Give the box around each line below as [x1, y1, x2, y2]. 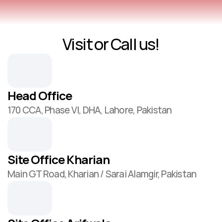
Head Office [7, 87, 72, 104]
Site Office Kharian [7, 151, 110, 167]
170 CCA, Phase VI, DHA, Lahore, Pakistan [7, 104, 172, 116]
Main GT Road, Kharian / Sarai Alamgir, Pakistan [7, 167, 197, 180]
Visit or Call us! [62, 33, 160, 55]
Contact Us [90, 79, 132, 90]
